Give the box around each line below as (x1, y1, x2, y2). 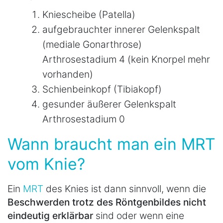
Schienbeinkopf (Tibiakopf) (42, 83, 162, 96)
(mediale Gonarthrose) (42, 38, 142, 51)
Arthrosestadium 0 (42, 113, 125, 125)
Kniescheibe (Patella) (42, 8, 135, 21)
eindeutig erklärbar (7, 210, 93, 222)
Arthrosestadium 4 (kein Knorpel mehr (42, 53, 210, 66)
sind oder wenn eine (93, 210, 184, 222)
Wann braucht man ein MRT (7, 134, 216, 154)
